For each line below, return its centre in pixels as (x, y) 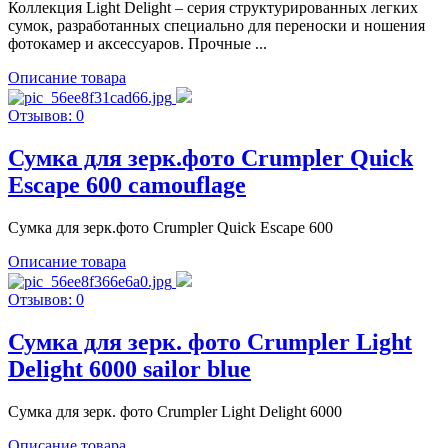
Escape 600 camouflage (127, 184)
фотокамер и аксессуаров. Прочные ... (137, 44)
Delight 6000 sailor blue (129, 368)
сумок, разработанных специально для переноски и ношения (216, 26)
